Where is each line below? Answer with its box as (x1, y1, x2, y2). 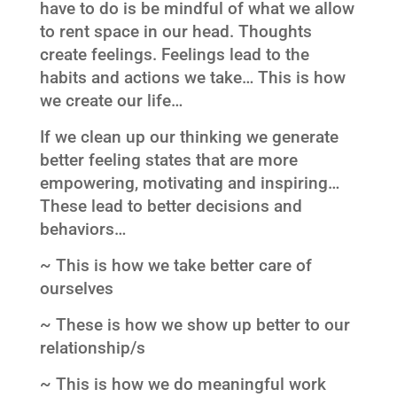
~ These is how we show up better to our (39, 315, 350, 335)
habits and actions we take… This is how (39, 67, 346, 88)
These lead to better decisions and (39, 196, 302, 216)
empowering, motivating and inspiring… (39, 173, 339, 193)
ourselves (39, 278, 113, 299)
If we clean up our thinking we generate (39, 127, 339, 147)
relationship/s (39, 338, 145, 358)
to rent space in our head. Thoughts (39, 21, 312, 42)
